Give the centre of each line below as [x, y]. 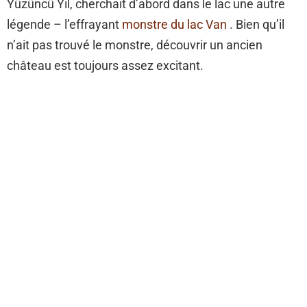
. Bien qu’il [256, 25]
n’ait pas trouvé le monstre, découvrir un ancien [135, 45]
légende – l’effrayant [64, 25]
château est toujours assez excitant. [105, 66]
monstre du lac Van [174, 25]
